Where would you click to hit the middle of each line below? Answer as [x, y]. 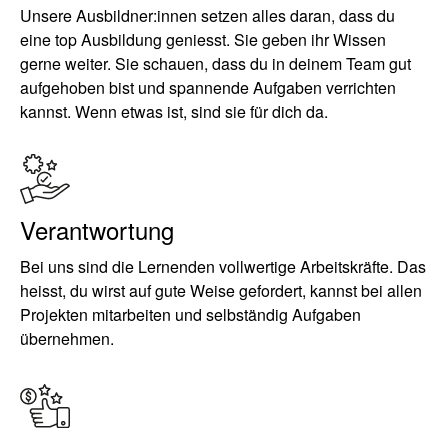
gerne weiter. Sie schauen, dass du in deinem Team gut [215, 63]
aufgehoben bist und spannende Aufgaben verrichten [208, 87]
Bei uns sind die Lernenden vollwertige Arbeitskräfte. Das [223, 266]
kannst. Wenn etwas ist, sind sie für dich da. [174, 111]
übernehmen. [67, 338]
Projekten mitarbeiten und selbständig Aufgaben [190, 314]
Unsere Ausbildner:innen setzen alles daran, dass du [207, 15]
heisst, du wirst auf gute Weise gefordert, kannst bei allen [221, 290]
